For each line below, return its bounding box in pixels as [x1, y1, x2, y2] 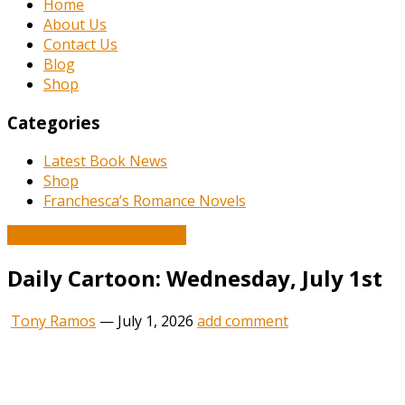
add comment [197, 310, 288, 331]
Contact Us [43, 34, 118, 55]
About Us [43, 14, 107, 35]
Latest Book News [43, 150, 167, 171]
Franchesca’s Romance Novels [43, 190, 246, 211]
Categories [7, 111, 100, 135]
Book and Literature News [7, 224, 186, 245]
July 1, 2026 [118, 310, 193, 331]
